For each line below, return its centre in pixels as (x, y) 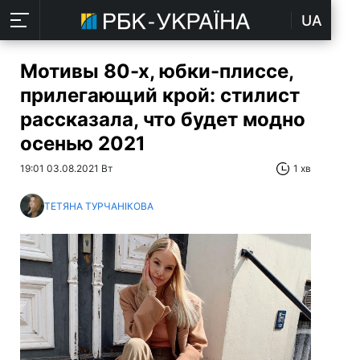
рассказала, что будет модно (163, 119)
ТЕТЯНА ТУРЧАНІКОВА (99, 206)
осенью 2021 (83, 143)
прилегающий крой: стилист (160, 95)
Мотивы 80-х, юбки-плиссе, (157, 71)
